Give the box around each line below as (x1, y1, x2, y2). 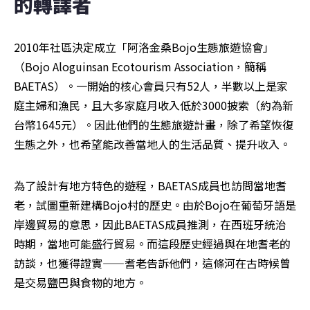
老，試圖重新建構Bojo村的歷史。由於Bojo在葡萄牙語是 (14, 196, 296, 213)
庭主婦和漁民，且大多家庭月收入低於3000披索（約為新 (14, 96, 293, 113)
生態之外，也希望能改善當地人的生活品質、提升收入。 (14, 135, 291, 152)
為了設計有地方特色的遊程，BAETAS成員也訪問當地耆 (14, 176, 286, 194)
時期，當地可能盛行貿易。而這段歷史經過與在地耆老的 (14, 235, 291, 252)
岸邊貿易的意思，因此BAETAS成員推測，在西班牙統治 (14, 215, 286, 232)
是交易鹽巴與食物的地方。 (14, 273, 147, 291)
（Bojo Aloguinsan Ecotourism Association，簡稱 (14, 57, 266, 75)
